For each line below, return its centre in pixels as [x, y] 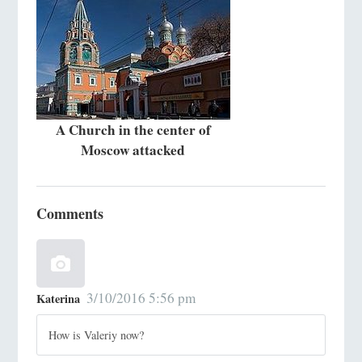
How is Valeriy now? [97, 335]
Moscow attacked [133, 149]
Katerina [58, 299]
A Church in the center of [133, 129]
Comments [69, 214]
